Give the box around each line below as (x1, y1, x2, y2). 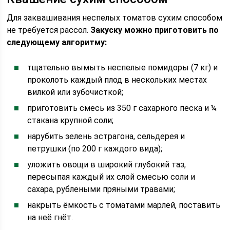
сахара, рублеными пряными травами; (27, 184, 176, 194)
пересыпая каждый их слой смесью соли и (27, 172, 196, 182)
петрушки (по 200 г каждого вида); (27, 144, 163, 154)
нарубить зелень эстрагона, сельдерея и (27, 131, 185, 141)
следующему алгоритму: (7, 37, 107, 47)
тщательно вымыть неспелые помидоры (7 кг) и (27, 63, 218, 72)
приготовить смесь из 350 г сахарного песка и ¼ (27, 103, 217, 113)
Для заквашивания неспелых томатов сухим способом (7, 13, 223, 23)
